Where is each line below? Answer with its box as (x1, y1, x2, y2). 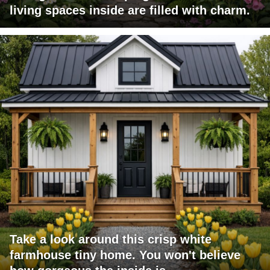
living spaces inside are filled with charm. (10, 4, 250, 17)
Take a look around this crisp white (10, 233, 212, 246)
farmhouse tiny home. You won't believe (10, 248, 240, 262)
